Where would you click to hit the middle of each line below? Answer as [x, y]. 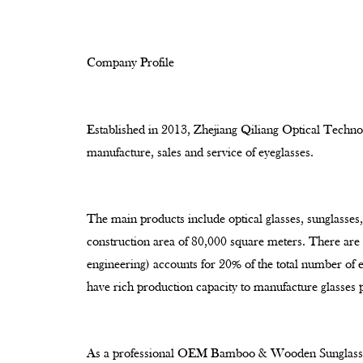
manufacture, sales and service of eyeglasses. [200, 153]
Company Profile [130, 63]
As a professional [132, 354]
